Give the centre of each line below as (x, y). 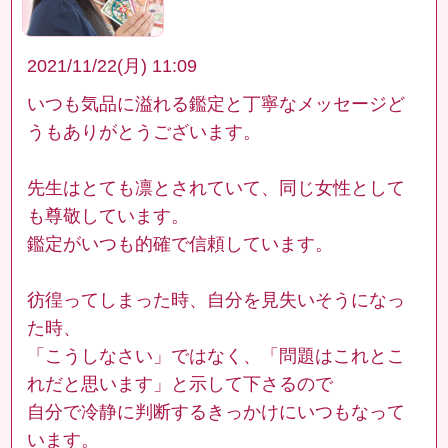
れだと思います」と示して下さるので (180, 383)
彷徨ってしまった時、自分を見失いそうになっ (216, 299)
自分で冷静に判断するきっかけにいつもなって (216, 411)
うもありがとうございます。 (144, 131)
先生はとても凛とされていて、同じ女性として (216, 187)
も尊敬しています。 (108, 215)
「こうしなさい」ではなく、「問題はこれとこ (216, 355)
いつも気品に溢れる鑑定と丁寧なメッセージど (216, 103)
